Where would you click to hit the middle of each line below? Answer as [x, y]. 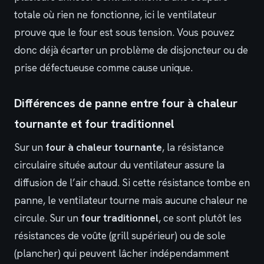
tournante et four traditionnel [94, 124]
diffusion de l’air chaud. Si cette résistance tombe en [132, 183]
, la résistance [193, 148]
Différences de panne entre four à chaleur [126, 103]
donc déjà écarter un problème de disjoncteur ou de [131, 50]
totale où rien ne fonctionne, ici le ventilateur [115, 15]
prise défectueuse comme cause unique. [103, 68]
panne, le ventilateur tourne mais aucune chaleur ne [131, 201]
